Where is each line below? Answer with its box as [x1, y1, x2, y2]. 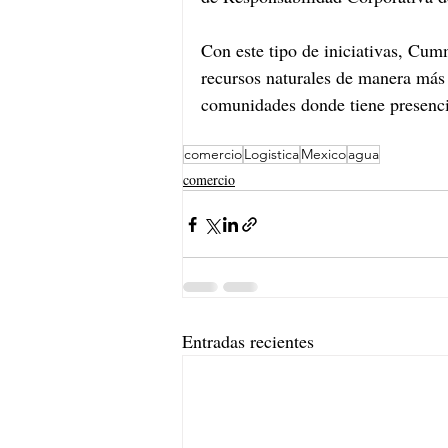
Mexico [301, 145, 346, 164]
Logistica [244, 145, 299, 164]
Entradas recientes [182, 329, 314, 354]
